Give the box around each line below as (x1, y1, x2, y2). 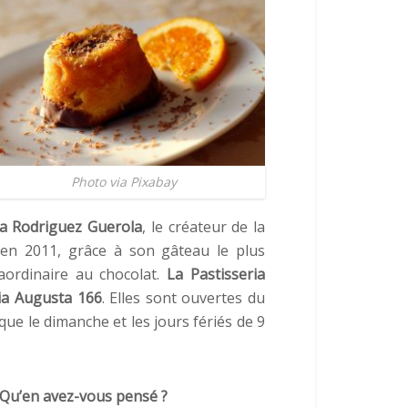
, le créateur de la (142, 216, 266, 237)
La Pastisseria (167, 263, 266, 284)
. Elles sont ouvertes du (101, 287, 266, 308)
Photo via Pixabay (71, 173, 177, 191)
